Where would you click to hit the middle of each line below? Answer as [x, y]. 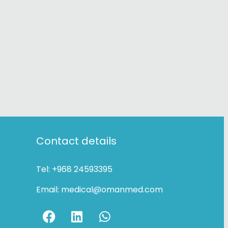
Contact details [76, 141]
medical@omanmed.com [112, 189]
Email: [49, 189]
